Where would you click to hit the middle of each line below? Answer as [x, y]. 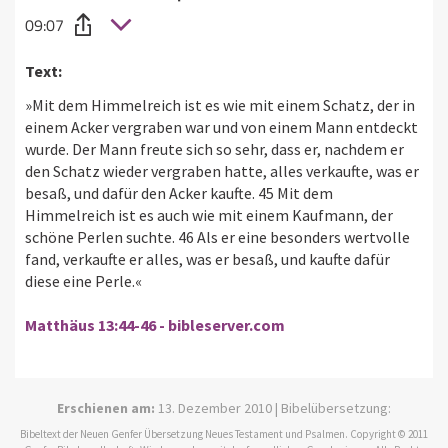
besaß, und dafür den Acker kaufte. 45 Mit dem [179, 192]
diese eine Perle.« [83, 280]
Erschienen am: [106, 407]
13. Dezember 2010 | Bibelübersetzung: [273, 407]
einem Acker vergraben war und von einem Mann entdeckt [221, 126]
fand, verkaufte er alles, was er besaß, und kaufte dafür [207, 258]
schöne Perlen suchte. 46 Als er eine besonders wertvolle [217, 236]
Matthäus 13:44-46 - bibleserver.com [155, 324]
